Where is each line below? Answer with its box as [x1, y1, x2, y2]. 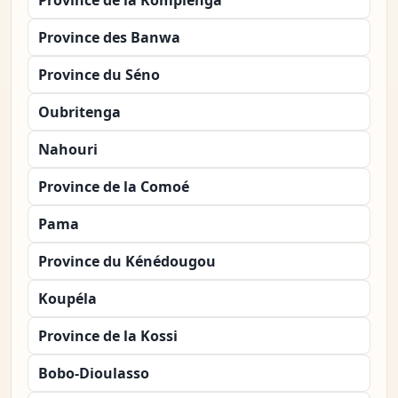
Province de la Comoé [38, 177, 189, 197]
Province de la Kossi [38, 326, 178, 346]
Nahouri [38, 139, 98, 160]
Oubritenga [38, 102, 121, 123]
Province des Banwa [38, 28, 180, 48]
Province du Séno [38, 65, 160, 85]
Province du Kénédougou [38, 251, 216, 272]
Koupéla [38, 289, 97, 309]
